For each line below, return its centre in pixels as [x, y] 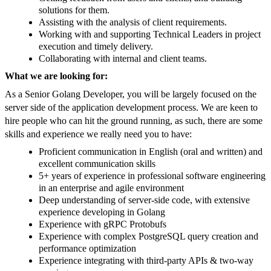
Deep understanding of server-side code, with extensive [144, 200]
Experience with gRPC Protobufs [103, 224]
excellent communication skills [97, 164]
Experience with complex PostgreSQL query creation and [149, 237]
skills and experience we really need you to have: [100, 134]
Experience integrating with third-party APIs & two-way [146, 261]
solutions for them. [74, 10]
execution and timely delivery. [96, 47]
